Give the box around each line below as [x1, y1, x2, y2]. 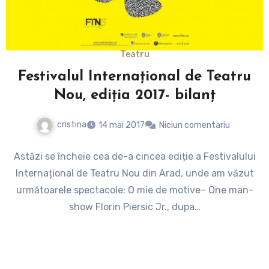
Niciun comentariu [159, 120, 230, 131]
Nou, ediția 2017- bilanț [53, 88, 216, 103]
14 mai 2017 [98, 120, 145, 131]
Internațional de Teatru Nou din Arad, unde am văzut [15, 168, 254, 180]
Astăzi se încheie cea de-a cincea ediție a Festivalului [13, 151, 256, 163]
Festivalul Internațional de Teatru [18, 70, 251, 85]
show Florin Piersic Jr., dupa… [68, 201, 201, 213]
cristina [57, 119, 86, 130]
